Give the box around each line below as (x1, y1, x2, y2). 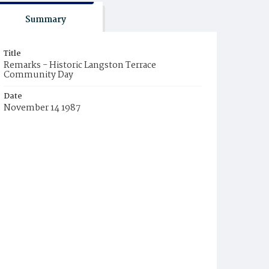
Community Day (4, 68, 73, 82)
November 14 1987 (4, 101, 80, 115)
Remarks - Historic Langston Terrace (4, 58, 156, 73)
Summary (25, 13, 66, 27)
